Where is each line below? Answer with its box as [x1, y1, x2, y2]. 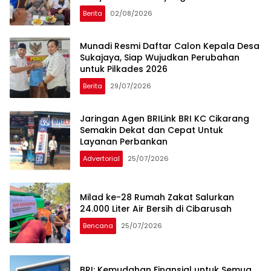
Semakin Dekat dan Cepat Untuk [80, 124, 223, 137]
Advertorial [83, 154, 120, 164]
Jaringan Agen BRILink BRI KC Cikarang [80, 113, 249, 125]
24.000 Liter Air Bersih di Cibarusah [80, 202, 232, 215]
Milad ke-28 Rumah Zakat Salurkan [80, 191, 234, 203]
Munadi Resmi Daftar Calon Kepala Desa [80, 40, 260, 53]
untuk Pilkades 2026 [80, 63, 168, 76]
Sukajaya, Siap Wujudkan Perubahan [80, 51, 240, 64]
